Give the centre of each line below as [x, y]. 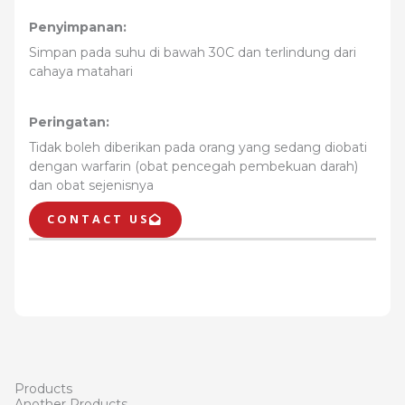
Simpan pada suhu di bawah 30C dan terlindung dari [193, 52]
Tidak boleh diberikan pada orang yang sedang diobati [198, 147]
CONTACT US [98, 219]
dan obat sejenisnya [91, 185]
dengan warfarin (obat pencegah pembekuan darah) [193, 166]
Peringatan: [69, 122]
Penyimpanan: [78, 27]
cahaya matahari [81, 71]
